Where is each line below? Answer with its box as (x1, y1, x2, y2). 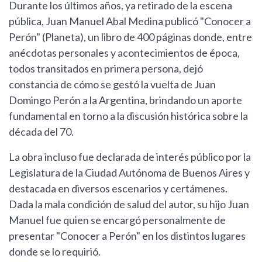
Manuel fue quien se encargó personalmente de (9, 213, 226, 227)
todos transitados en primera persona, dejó (9, 62, 203, 75)
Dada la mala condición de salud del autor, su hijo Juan (9, 198, 249, 211)
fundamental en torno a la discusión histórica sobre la (9, 109, 248, 123)
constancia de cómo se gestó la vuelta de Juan (9, 78, 216, 91)
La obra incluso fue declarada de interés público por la (9, 150, 251, 164)
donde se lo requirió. (9, 245, 101, 258)
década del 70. (9, 125, 74, 139)
